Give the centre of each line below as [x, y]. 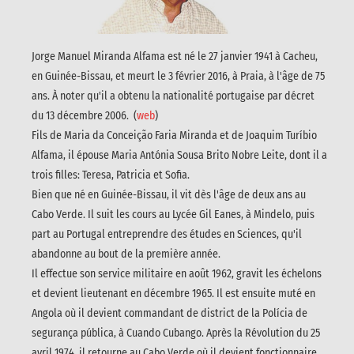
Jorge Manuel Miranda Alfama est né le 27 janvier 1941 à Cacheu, [175, 56]
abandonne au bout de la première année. [126, 254]
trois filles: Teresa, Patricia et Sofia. [111, 175]
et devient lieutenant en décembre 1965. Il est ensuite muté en [173, 293]
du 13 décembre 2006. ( [84, 115]
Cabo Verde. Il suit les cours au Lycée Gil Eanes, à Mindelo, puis [173, 214]
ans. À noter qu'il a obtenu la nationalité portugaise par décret [173, 96]
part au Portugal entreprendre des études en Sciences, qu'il [167, 234]
